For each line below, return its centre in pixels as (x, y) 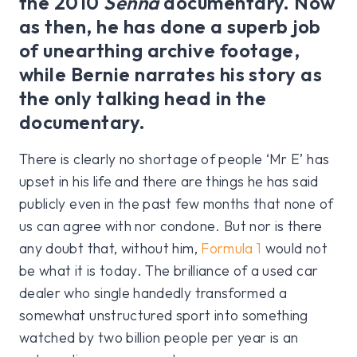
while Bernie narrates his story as (171, 75)
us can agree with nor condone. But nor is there (171, 226)
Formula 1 (231, 249)
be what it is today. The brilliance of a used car (169, 271)
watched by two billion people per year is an (159, 338)
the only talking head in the (143, 98)
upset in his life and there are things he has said (169, 182)
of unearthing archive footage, (160, 51)
